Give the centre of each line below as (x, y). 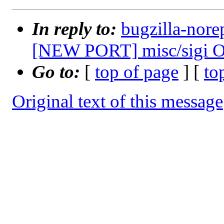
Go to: (58, 72)
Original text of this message (117, 101)
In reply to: (76, 29)
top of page (137, 72)
